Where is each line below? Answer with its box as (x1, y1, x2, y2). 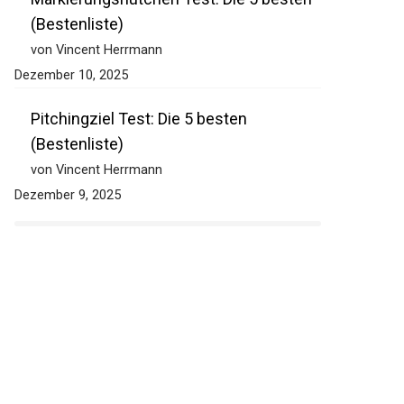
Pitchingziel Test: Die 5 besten (21, 109, 238, 129)
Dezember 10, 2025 (5, 67, 119, 84)
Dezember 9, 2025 (5, 187, 112, 204)
